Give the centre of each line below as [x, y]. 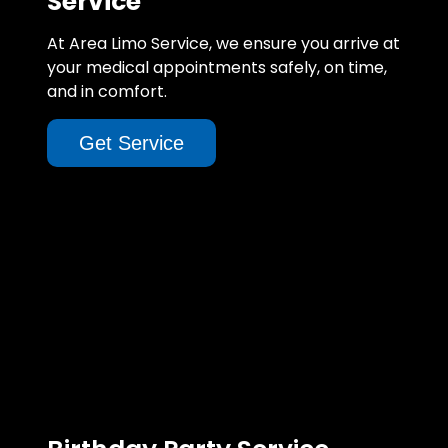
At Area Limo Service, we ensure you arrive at [223, 43]
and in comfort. [107, 91]
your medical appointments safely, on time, [217, 67]
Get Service [131, 142]
